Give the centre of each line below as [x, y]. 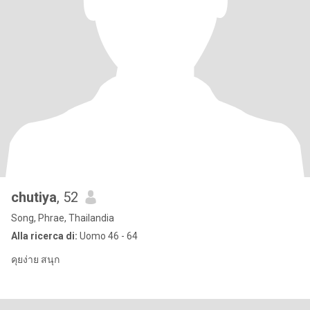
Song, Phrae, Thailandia [63, 218]
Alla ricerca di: [44, 236]
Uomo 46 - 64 [108, 236]
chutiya [34, 197]
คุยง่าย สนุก [35, 259]
